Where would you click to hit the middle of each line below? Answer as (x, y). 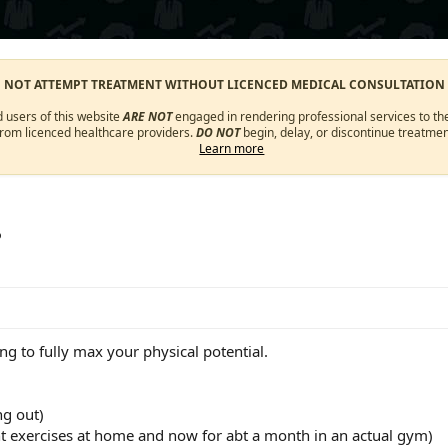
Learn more (232, 148)
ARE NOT (148, 116)
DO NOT (217, 132)
